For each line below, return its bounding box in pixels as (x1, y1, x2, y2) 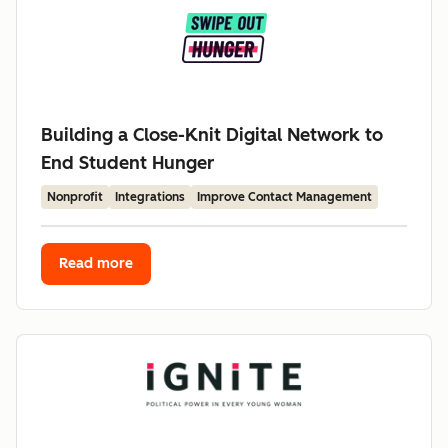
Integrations (115, 190, 185, 204)
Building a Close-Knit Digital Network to (41, 124, 383, 146)
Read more (59, 255, 133, 272)
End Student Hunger (41, 152, 214, 174)
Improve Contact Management (197, 190, 372, 204)
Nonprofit (47, 190, 103, 204)
